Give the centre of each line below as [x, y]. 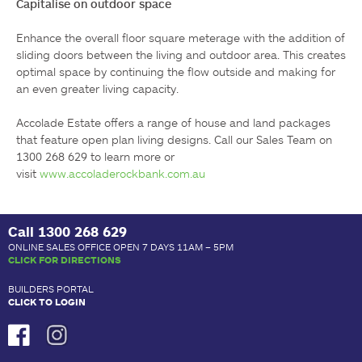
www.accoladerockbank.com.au [122, 174]
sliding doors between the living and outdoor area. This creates [181, 55]
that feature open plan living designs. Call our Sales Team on [174, 140]
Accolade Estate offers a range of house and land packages [173, 123]
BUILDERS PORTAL [51, 289]
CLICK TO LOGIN [47, 302]
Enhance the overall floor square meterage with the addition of [181, 38]
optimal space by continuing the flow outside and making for [176, 72]
